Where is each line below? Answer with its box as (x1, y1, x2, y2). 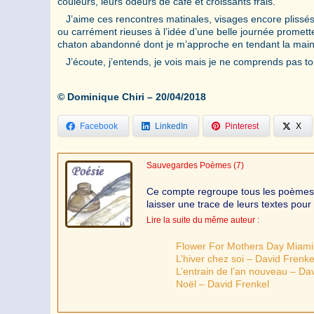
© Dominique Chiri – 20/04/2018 (57, 90, 206, 102)
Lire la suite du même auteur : (146, 214, 259, 225)
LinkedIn (155, 121, 188, 131)
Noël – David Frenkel (176, 278, 269, 289)
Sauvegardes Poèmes (146, 160, 231, 170)
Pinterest (225, 121, 259, 131)
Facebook (80, 121, 118, 131)
